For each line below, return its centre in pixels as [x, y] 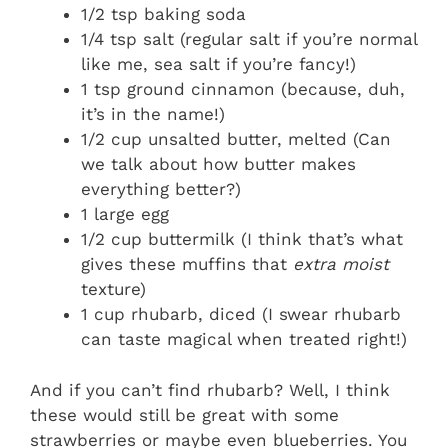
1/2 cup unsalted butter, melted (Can [236, 139]
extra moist [341, 264]
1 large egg [125, 214]
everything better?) [161, 189]
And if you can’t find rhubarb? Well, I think [210, 389]
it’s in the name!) [153, 114]
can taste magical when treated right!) [244, 339]
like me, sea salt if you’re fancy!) [218, 64]
